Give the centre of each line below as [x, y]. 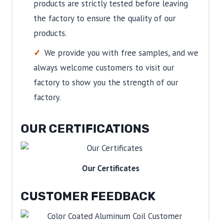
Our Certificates [110, 168]
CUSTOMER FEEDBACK [88, 197]
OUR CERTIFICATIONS [85, 129]
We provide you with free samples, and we [121, 53]
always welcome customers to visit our [104, 68]
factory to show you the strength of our [106, 83]
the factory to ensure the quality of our [104, 18]
